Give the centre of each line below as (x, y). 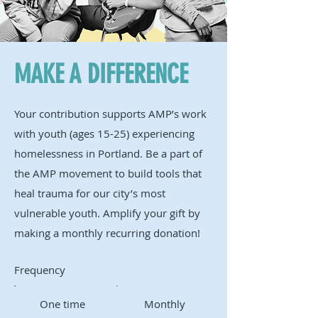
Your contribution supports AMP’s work (110, 113)
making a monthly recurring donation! (107, 232)
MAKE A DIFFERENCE (101, 74)
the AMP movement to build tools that (108, 173)
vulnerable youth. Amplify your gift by (107, 213)
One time (62, 303)
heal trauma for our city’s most (90, 193)
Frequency (40, 269)
